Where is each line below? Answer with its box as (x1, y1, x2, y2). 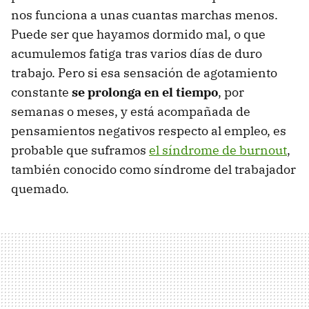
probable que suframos (11, 141, 149, 158)
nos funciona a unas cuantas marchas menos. (11, 6, 278, 23)
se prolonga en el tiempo (72, 83, 218, 100)
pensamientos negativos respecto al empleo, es (11, 122, 286, 139)
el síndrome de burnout (149, 141, 287, 158)
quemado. (11, 180, 69, 197)
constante (11, 83, 72, 100)
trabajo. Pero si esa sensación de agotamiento (11, 64, 277, 81)
